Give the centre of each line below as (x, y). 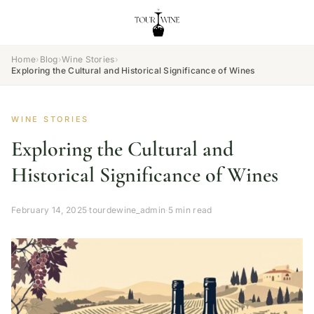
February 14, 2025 (49, 210)
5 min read (190, 210)
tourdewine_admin (128, 210)
